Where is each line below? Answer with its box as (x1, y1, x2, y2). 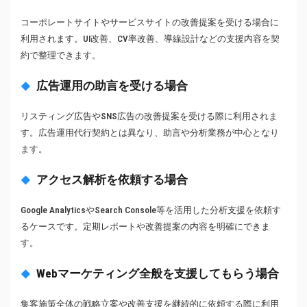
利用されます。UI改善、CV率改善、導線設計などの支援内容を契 (21, 34, 280, 45)
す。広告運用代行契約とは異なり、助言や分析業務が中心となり (21, 127, 279, 138)
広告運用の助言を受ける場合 (36, 79, 188, 93)
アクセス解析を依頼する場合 (36, 173, 188, 187)
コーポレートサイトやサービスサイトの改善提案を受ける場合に (21, 17, 279, 28)
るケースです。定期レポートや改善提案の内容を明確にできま (21, 221, 270, 232)
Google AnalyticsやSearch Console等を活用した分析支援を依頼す (21, 205, 281, 216)
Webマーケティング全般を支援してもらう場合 (36, 267, 279, 281)
